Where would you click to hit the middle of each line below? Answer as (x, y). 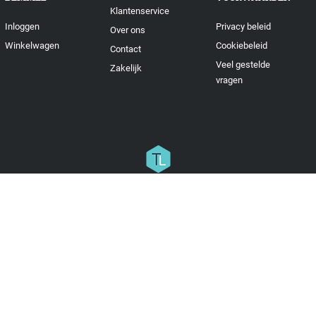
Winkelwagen (32, 45)
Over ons (128, 30)
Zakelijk (126, 68)
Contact (126, 49)
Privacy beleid (243, 26)
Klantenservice (140, 11)
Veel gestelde (243, 64)
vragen (229, 80)
